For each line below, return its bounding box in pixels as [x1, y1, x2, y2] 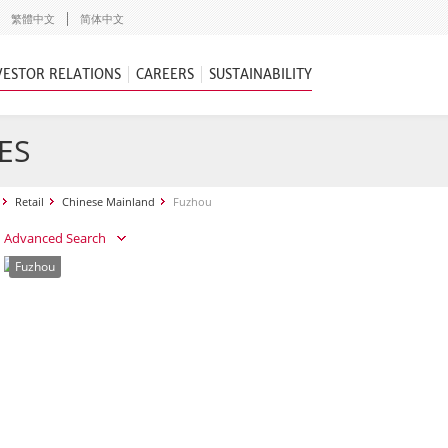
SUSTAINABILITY [209, 66, 312, 83]
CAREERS [136, 66, 194, 83]
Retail [15, 194, 44, 209]
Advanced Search [4, 229, 106, 247]
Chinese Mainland [62, 194, 155, 209]
